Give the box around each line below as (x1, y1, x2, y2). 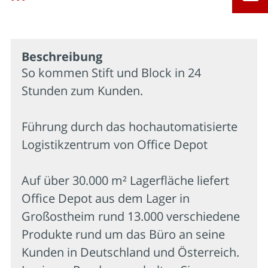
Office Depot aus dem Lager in (22, 190, 190, 206)
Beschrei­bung (22, 48, 102, 65)
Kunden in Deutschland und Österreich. (22, 243, 239, 260)
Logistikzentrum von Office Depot (22, 136, 208, 153)
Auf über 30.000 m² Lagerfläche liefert (22, 172, 229, 188)
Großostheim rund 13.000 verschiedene (22, 208, 240, 224)
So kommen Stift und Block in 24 (22, 64, 201, 81)
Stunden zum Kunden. (22, 82, 143, 99)
